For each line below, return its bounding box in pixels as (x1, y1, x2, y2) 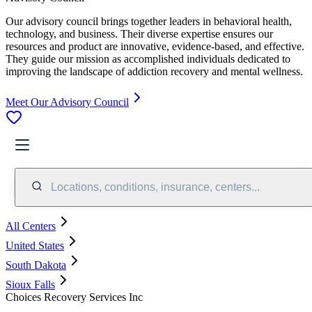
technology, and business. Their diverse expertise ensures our (6, 27, 273, 40)
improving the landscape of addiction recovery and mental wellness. (6, 65, 303, 77)
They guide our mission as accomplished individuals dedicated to (6, 52, 290, 65)
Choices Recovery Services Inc (6, 290, 143, 303)
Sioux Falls (6, 278, 55, 290)
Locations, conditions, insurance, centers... (51, 180, 260, 193)
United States (6, 239, 64, 251)
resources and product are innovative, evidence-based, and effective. (6, 40, 304, 52)
